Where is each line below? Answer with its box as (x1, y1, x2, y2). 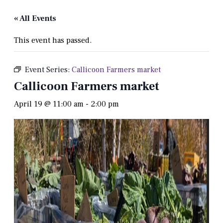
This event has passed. (14, 35, 92, 46)
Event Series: (25, 65, 72, 75)
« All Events (14, 13, 56, 24)
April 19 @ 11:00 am (14, 99, 84, 110)
